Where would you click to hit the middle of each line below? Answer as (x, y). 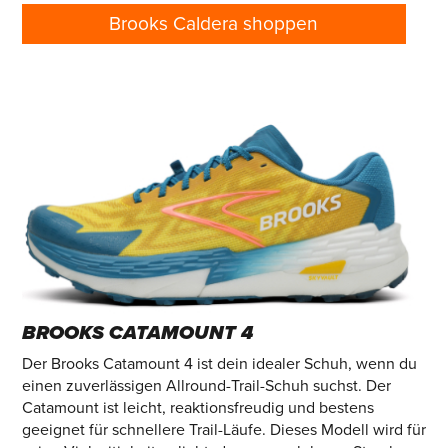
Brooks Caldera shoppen (214, 23)
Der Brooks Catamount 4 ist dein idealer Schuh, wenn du (219, 363)
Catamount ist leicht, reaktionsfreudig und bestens (197, 407)
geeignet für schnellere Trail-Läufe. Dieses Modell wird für (223, 429)
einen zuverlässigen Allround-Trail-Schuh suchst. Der (206, 385)
